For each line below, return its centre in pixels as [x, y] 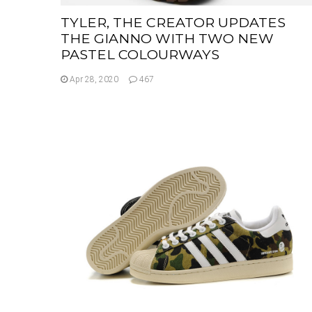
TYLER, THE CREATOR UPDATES [173, 22]
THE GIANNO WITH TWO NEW [167, 38]
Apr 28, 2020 [93, 79]
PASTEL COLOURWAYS [140, 54]
